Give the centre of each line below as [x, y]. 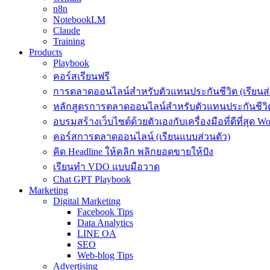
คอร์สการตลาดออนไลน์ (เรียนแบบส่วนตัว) [142, 137]
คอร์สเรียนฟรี [81, 76]
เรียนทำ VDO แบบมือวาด [106, 167]
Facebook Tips [105, 212]
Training [69, 41]
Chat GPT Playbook [92, 179]
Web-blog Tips [105, 255]
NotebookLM [79, 20]
